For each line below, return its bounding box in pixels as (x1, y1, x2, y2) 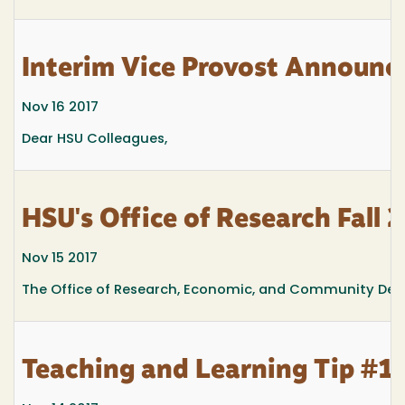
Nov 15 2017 (22, 251, 98, 266)
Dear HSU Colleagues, (22, 133, 167, 147)
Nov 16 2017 (22, 100, 99, 115)
